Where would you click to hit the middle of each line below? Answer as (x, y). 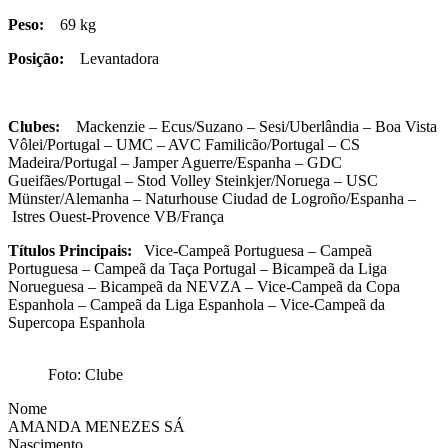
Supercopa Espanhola (76, 322)
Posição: (36, 58)
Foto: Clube (85, 374)
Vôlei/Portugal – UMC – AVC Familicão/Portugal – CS (184, 144)
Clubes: (34, 126)
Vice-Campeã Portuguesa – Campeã (252, 250)
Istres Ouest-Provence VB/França (116, 216)
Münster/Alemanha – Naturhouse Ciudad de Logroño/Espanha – (212, 198)
